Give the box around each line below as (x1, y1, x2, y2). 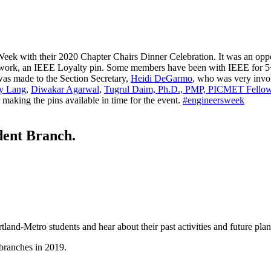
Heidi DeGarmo (131, 73, 192, 84)
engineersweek (188, 95, 244, 106)
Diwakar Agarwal (31, 84, 99, 95)
